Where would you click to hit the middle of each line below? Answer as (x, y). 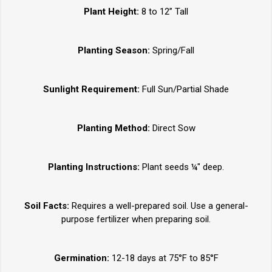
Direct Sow (174, 128)
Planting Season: (114, 51)
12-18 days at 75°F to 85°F (164, 258)
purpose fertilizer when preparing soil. (136, 219)
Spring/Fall (172, 51)
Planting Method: (114, 128)
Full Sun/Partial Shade (185, 90)
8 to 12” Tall (164, 12)
